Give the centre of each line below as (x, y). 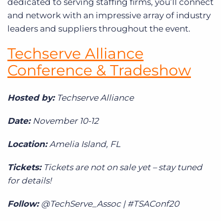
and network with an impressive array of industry (109, 15)
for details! (29, 180)
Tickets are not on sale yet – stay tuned (123, 167)
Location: (28, 144)
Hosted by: (32, 97)
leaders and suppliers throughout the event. (99, 28)
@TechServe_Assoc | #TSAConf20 (110, 203)
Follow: (24, 203)
